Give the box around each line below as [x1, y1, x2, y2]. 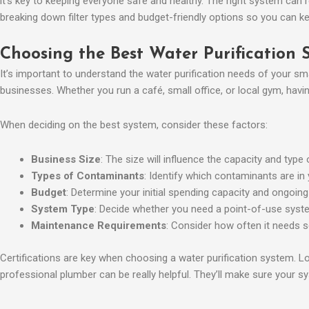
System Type [31, 203, 94, 216]
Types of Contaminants [31, 170, 144, 183]
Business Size [31, 153, 101, 166]
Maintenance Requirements [31, 219, 166, 232]
